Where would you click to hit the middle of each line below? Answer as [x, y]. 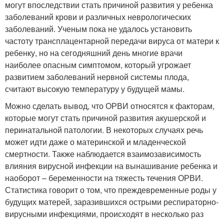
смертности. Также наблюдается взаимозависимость [103, 154]
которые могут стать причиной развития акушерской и [105, 118]
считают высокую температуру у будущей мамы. [95, 89]
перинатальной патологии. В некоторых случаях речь [104, 130]
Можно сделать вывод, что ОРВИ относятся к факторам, [110, 106]
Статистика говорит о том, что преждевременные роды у [111, 190]
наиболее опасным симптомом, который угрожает [98, 65]
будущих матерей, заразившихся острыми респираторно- [112, 202]
